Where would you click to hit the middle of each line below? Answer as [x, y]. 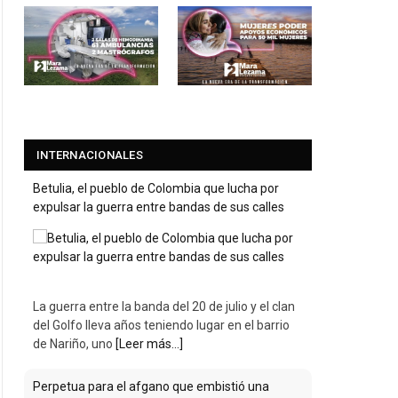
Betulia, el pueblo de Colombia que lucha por [156, 189]
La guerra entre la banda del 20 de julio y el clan [164, 307]
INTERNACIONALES [90, 155]
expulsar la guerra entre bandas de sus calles [159, 207]
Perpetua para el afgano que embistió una [151, 387]
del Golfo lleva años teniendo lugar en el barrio [161, 326]
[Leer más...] [149, 344]
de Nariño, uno [74, 344]
